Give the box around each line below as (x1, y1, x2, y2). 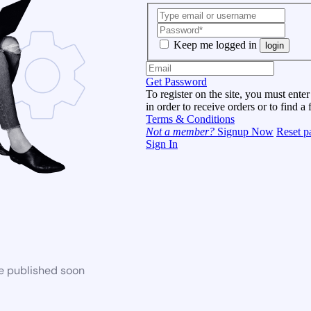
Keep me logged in (174, 38, 257, 51)
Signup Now (215, 125, 274, 137)
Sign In (146, 137, 178, 150)
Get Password (146, 75, 207, 87)
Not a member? (146, 125, 215, 137)
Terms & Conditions (146, 112, 235, 125)
